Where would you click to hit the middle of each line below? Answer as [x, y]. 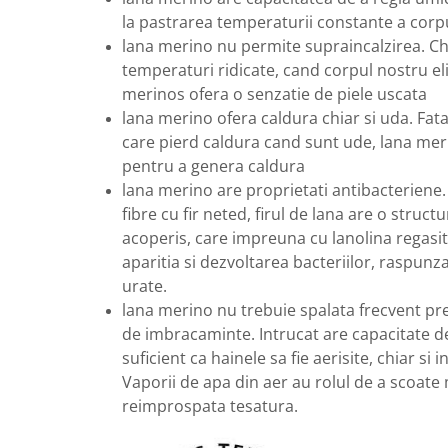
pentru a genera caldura [213, 166]
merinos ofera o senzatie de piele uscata [274, 94]
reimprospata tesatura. [210, 406]
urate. [144, 286]
